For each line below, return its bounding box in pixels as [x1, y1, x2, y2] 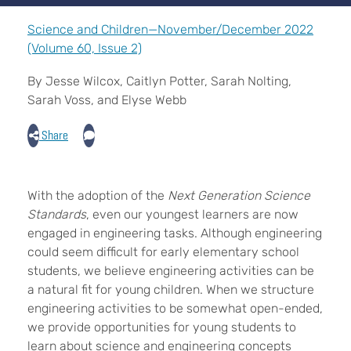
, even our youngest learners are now [86, 207, 299, 222]
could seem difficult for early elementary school [27, 244, 299, 259]
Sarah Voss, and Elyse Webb [27, 92, 186, 107]
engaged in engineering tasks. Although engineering [27, 226, 322, 241]
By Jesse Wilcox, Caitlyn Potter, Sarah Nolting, [27, 74, 291, 89]
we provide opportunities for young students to [27, 320, 296, 335]
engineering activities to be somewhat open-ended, [27, 301, 323, 316]
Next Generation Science [168, 188, 310, 203]
